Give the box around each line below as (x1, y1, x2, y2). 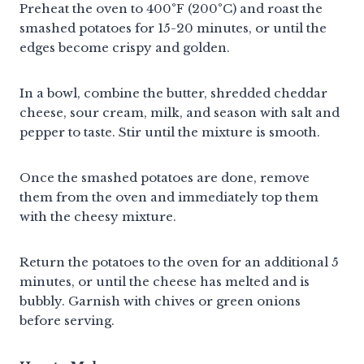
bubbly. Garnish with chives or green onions (19, 292, 301, 309)
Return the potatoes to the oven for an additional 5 (19, 253, 339, 270)
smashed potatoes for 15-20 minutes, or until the (19, 19, 327, 36)
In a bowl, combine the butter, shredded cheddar (19, 84, 327, 101)
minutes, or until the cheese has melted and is (19, 273, 310, 289)
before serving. (19, 312, 115, 328)
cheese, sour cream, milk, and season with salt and (19, 104, 340, 120)
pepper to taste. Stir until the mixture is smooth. (19, 123, 320, 140)
